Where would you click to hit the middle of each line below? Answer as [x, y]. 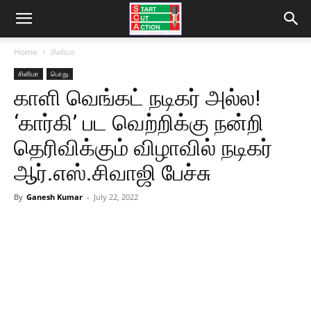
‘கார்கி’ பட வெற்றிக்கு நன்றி [139, 123]
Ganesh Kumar [54, 197]
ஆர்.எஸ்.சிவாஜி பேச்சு [112, 173]
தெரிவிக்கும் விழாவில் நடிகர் [143, 148]
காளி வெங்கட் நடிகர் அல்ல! [137, 98]
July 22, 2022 [116, 197]
